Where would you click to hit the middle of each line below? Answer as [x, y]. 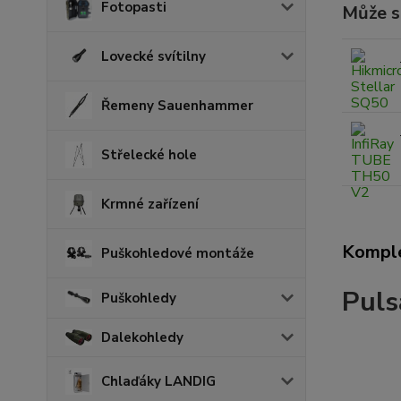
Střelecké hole [149, 155]
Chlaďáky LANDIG [158, 382]
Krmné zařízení [150, 204]
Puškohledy [139, 298]
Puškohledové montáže [178, 253]
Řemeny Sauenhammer [177, 106]
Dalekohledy [142, 337]
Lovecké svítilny [154, 56]
